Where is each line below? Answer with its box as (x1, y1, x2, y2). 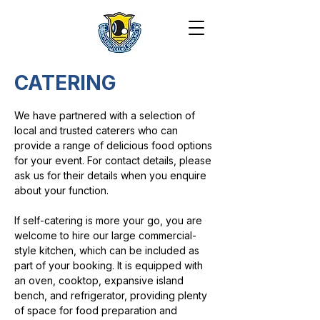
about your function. (14, 184, 109, 196)
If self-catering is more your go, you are (14, 214, 202, 226)
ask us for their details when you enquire (14, 169, 206, 181)
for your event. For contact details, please (14, 154, 211, 166)
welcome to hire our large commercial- (14, 229, 196, 241)
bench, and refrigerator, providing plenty (14, 289, 207, 301)
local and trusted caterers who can (14, 124, 178, 136)
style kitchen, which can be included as (14, 244, 199, 256)
